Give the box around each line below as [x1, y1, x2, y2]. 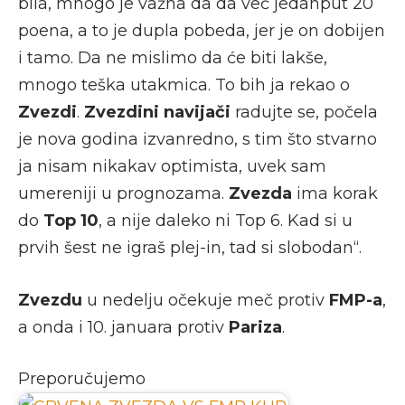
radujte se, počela [235, 101, 378, 122]
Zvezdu [18, 289, 87, 310]
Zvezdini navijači [84, 101, 235, 122]
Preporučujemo [18, 369, 146, 390]
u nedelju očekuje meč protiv [87, 289, 329, 310]
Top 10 [43, 210, 99, 231]
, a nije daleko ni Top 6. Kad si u [99, 210, 353, 231]
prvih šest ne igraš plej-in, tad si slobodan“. [18, 237, 362, 258]
